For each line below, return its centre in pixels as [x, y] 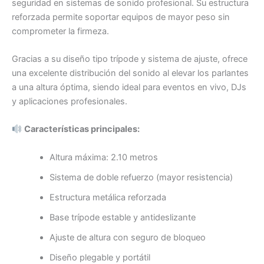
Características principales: [82, 129]
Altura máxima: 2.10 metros [103, 157]
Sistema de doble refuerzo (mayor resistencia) [141, 177]
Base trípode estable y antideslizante [122, 217]
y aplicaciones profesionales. [70, 102]
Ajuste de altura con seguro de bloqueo [127, 237]
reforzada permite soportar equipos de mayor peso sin [121, 17]
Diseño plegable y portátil [100, 257]
